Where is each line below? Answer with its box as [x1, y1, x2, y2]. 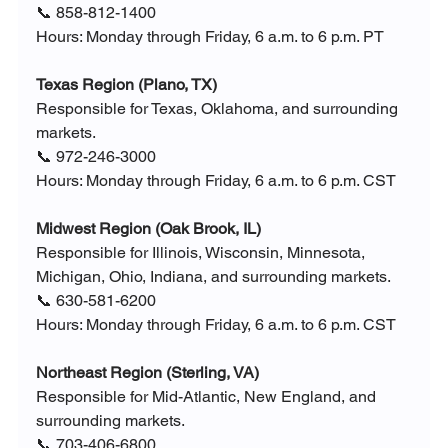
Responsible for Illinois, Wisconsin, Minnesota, [35, 243, 369, 263]
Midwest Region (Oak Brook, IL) [35, 219, 261, 239]
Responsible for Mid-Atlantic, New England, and [35, 387, 380, 407]
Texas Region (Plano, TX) [35, 75, 217, 95]
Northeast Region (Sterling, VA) [35, 363, 259, 383]
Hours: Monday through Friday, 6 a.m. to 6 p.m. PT [35, 27, 384, 47]
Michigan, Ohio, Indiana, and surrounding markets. [35, 267, 391, 287]
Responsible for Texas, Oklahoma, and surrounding [35, 99, 402, 119]
